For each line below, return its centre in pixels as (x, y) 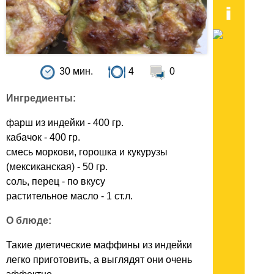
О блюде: (29, 221)
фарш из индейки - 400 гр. (65, 123)
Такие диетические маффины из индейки (99, 245)
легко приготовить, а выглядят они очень (99, 260)
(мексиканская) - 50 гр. (57, 167)
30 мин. (76, 72)
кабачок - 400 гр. (43, 138)
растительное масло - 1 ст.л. (69, 196)
